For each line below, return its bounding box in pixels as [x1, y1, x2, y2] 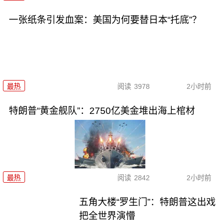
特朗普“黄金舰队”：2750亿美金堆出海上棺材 [8, 106, 195, 116]
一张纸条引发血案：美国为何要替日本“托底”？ [8, 15, 201, 25]
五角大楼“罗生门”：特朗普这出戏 [79, 196, 216, 207]
